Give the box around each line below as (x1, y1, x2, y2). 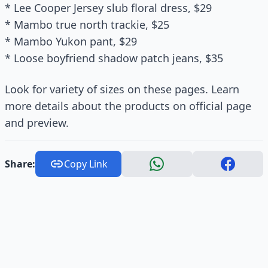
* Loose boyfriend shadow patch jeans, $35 (5, 51, 223, 65)
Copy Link (63, 157, 108, 170)
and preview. (5, 115, 69, 130)
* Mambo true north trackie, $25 (5, 17, 169, 32)
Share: (5, 157, 35, 170)
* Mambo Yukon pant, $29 (5, 34, 137, 48)
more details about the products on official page (5, 99, 251, 113)
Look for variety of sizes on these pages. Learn (5, 82, 239, 96)
